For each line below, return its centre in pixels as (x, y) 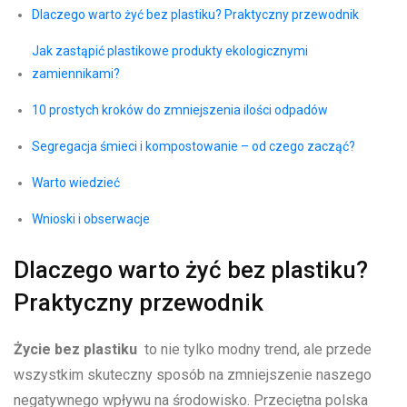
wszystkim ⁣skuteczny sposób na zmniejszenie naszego (193, 375)
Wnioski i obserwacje (91, 219)
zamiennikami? (76, 74)
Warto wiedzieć (76, 183)
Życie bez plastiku (75, 350)
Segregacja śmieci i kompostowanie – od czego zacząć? (194, 147)
